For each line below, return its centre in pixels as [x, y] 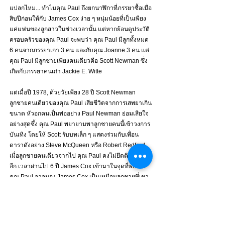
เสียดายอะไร [26, 198]
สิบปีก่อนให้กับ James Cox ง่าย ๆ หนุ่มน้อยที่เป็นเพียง [78, 19]
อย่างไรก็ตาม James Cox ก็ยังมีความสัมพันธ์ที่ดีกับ [76, 219]
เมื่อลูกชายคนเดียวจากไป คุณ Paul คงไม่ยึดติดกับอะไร [81, 156]
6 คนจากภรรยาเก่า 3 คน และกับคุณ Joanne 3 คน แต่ [79, 50]
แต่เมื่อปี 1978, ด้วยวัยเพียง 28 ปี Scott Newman [73, 93]
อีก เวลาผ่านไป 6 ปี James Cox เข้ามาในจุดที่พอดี [76, 166]
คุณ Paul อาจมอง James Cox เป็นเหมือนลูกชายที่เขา [79, 177]
